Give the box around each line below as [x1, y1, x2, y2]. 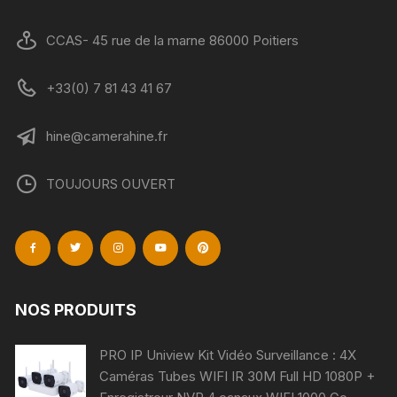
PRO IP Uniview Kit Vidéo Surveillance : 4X [99, 346, 357, 364]
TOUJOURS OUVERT [46, 175, 176, 193]
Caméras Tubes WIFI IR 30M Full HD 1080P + [99, 368, 376, 385]
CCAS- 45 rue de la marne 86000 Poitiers [46, 32, 300, 50]
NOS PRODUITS [15, 300, 137, 320]
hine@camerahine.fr [46, 128, 168, 145]
